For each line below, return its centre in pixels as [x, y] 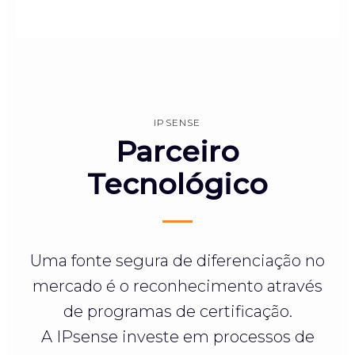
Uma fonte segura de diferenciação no [177, 260]
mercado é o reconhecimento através [177, 286]
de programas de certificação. [177, 311]
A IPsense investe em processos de [177, 336]
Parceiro [177, 151]
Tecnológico [177, 183]
